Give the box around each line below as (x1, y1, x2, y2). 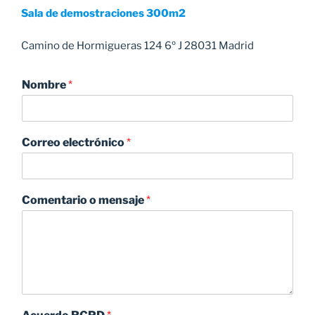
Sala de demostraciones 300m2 (21, 6, 186, 20)
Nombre (22, 78, 68, 92)
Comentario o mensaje (22, 193, 146, 207)
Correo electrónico (22, 136, 127, 150)
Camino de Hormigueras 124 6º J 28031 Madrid (21, 39, 254, 53)
